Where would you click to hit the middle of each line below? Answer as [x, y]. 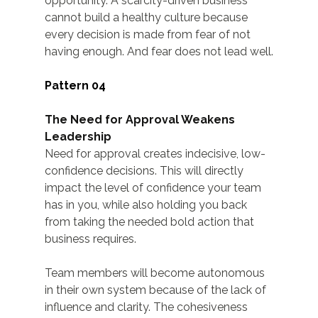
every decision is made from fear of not [149, 35]
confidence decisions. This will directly [145, 171]
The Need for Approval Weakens [141, 120]
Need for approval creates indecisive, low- [155, 154]
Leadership [78, 137]
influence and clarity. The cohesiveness [147, 307]
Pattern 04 [75, 86]
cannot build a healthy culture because [147, 18]
